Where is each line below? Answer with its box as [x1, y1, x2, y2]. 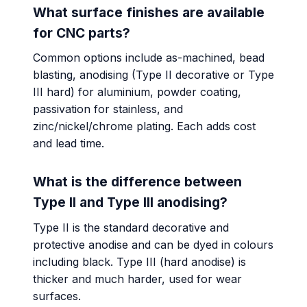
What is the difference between [33, 173, 242, 191]
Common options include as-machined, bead [33, 51, 265, 65]
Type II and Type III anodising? [33, 194, 228, 211]
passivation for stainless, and [33, 102, 183, 116]
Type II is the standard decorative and [33, 220, 229, 234]
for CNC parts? [33, 24, 130, 41]
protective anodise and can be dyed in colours [33, 237, 273, 251]
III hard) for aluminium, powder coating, [33, 85, 241, 99]
